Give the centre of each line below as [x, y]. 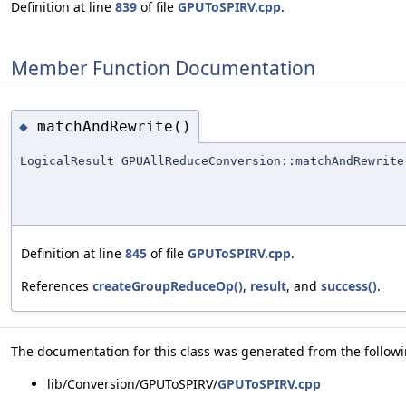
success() [349, 286]
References [57, 286]
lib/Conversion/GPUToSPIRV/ [132, 384]
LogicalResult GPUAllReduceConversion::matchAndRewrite [212, 161]
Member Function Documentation [163, 68]
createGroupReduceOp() [168, 286]
